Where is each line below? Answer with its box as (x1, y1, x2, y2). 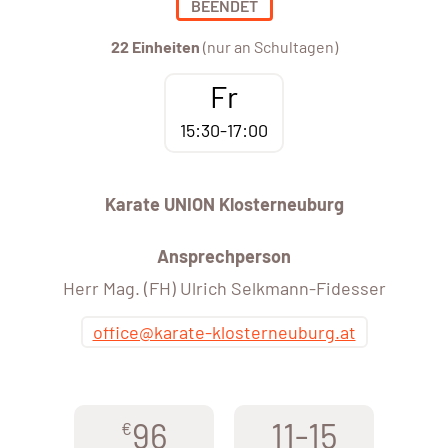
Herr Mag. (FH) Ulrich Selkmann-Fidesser (62, 277, 386, 300)
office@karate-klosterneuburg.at (92, 321, 356, 344)
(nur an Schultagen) (199, 37, 338, 57)
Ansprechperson (157, 245, 291, 268)
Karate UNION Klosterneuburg (104, 193, 344, 216)
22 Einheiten (110, 37, 200, 57)
